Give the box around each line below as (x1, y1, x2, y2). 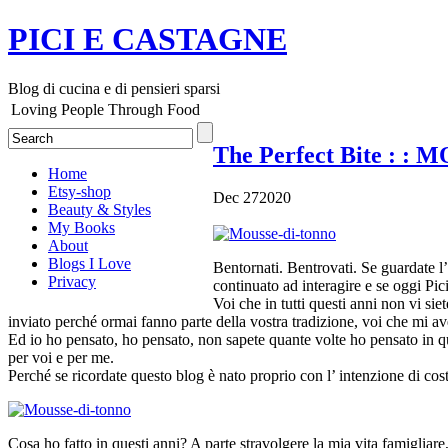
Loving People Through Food (11, 100, 200, 118)
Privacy (48, 272, 96, 290)
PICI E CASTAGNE (8, 21, 287, 58)
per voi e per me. (8, 348, 114, 366)
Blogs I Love (48, 254, 131, 272)
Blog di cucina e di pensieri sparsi (8, 79, 220, 97)
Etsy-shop (48, 182, 111, 200)
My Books (48, 218, 115, 236)
